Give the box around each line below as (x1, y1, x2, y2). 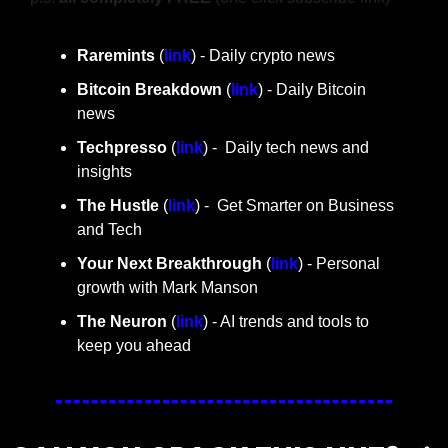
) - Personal (298, 254, 380, 272)
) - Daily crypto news (191, 46, 335, 64)
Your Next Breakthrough (77, 254, 262, 272)
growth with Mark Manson (77, 278, 258, 296)
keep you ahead (77, 336, 191, 354)
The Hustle (77, 196, 163, 214)
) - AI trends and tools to (203, 312, 369, 330)
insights (77, 162, 132, 180)
